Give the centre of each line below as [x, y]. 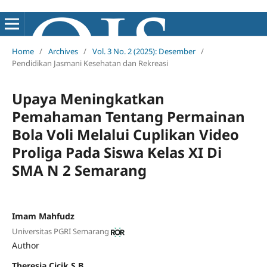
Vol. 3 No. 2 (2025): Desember [144, 51]
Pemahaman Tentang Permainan [128, 116]
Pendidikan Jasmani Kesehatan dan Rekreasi [90, 63]
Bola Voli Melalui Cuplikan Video [125, 134]
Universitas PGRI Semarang [60, 232]
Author [25, 246]
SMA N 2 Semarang [79, 170]
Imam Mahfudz [43, 216]
